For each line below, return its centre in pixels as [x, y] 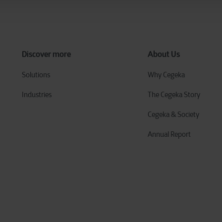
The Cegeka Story [174, 95]
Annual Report [169, 135]
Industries [36, 95]
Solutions [36, 75]
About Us [164, 54]
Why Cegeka [166, 75]
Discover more [46, 54]
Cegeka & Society [173, 115]
